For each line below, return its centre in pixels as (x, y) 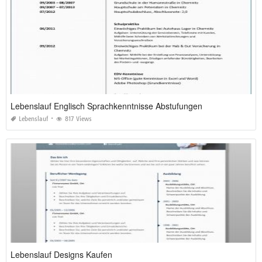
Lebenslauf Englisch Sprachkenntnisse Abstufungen (106, 106)
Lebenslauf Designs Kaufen (61, 254)
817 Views (78, 119)
